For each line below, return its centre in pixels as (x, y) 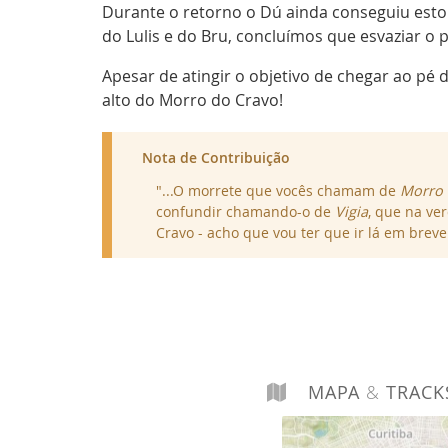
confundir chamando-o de (246, 211)
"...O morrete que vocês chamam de (278, 190)
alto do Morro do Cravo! (192, 100)
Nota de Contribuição (216, 158)
